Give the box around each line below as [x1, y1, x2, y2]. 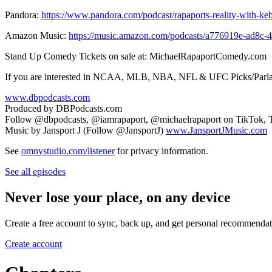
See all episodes [5, 166, 66, 177]
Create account [5, 238, 62, 249]
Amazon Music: [5, 30, 69, 41]
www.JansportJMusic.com [166, 124, 267, 135]
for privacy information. [115, 145, 208, 156]
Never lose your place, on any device [5, 189, 231, 205]
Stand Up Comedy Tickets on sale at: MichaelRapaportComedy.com [5, 50, 267, 61]
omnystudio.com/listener [21, 145, 115, 156]
